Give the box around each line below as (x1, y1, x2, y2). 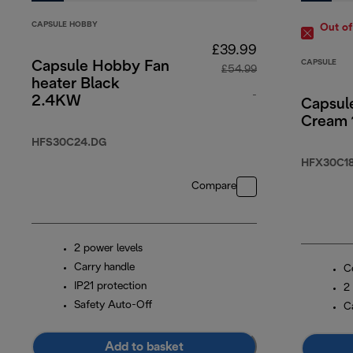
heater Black (32, 77, 120, 92)
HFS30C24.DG (32, 138, 106, 149)
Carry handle (74, 262, 135, 273)
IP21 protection (74, 281, 147, 292)
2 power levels (74, 243, 143, 255)
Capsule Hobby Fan (32, 60, 169, 75)
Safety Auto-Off (74, 300, 152, 311)
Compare (191, 181, 236, 192)
